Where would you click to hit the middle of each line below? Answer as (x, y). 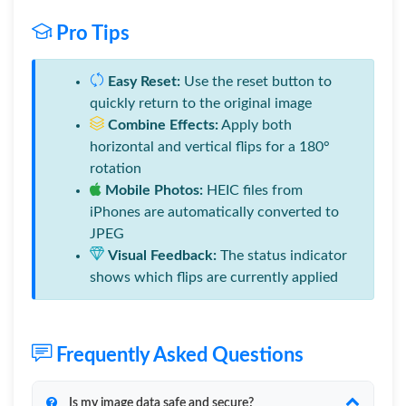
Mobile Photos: (154, 190)
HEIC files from (253, 190)
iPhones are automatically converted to (214, 212)
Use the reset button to (256, 82)
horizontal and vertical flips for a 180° (210, 147)
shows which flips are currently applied (214, 277)
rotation (116, 169)
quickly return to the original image (201, 103)
